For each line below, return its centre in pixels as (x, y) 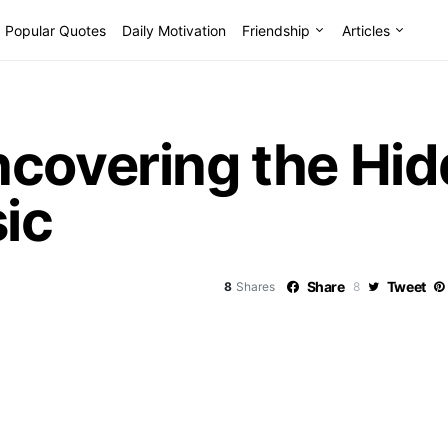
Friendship (276, 30)
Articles (366, 30)
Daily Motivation (174, 30)
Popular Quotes (55, 30)
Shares (255, 286)
